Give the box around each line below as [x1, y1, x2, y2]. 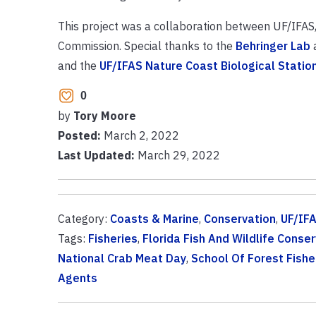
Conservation [203, 211, 276, 226]
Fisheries [87, 231, 138, 245]
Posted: [57, 128, 104, 142]
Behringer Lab [235, 38, 310, 53]
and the [57, 58, 99, 73]
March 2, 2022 [103, 128, 179, 142]
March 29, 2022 [134, 147, 220, 162]
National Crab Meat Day [57, 250, 186, 265]
